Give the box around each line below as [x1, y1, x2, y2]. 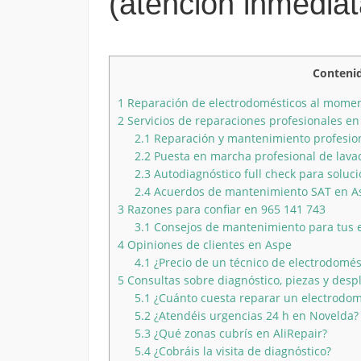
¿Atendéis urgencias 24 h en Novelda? [150, 307, 359, 323]
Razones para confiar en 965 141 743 [123, 201, 326, 217]
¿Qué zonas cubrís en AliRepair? [150, 325, 327, 341]
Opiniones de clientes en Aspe [123, 236, 292, 252]
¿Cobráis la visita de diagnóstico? [150, 342, 331, 359]
